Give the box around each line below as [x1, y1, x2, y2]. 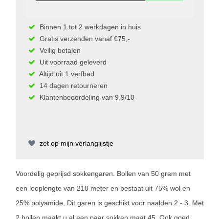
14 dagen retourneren [37, 82, 108, 90]
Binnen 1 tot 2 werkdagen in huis [37, 23, 141, 31]
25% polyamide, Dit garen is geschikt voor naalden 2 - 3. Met [15, 199, 204, 207]
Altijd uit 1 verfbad [37, 70, 94, 78]
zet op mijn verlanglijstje [37, 139, 113, 148]
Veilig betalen [37, 46, 81, 55]
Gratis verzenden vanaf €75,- [37, 35, 130, 43]
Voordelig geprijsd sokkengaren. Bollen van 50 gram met [15, 170, 191, 178]
